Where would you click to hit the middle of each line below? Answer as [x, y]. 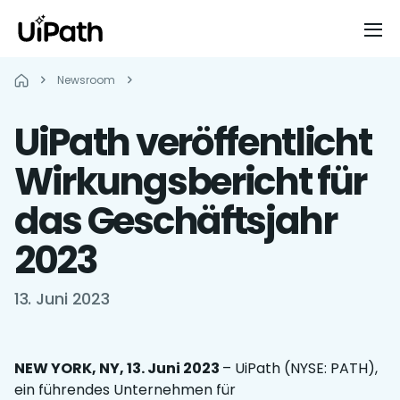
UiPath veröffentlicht [193, 142]
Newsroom [86, 80]
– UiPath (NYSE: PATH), [300, 368]
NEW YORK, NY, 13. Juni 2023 [118, 368]
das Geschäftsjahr [175, 221]
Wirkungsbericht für [191, 182]
